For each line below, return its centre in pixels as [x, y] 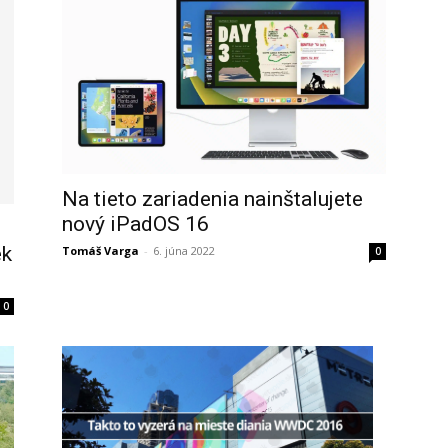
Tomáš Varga [100, 250]
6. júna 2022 [184, 250]
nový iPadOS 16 [135, 223]
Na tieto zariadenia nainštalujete [212, 198]
